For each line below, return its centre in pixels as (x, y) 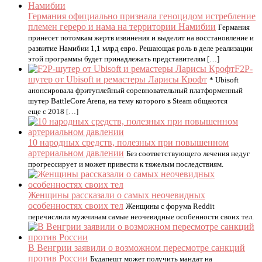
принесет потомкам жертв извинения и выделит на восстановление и (141, 38)
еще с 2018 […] (53, 111)
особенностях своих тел (76, 206)
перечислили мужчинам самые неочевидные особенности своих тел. (141, 217)
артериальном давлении (76, 153)
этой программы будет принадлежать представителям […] (124, 59)
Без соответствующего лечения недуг (188, 154)
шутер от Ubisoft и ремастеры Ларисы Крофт (118, 79)
